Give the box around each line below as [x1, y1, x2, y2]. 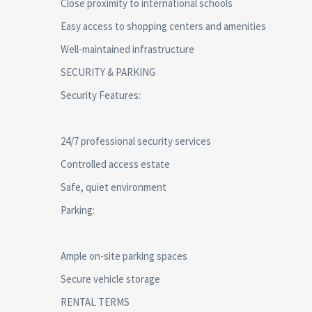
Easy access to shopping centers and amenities [61, 19, 266, 33]
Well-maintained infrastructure [61, 42, 194, 56]
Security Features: [61, 88, 141, 102]
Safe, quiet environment [61, 180, 166, 194]
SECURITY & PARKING [61, 65, 155, 79]
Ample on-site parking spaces [61, 249, 187, 263]
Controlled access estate [61, 157, 170, 171]
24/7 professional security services [61, 134, 211, 148]
